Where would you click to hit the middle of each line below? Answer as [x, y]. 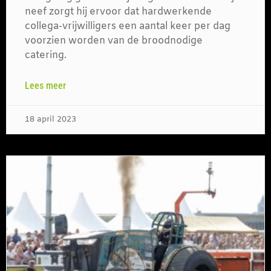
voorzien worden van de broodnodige [114, 41]
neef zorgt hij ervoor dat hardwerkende [118, 12]
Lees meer [45, 86]
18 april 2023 [51, 120]
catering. [46, 56]
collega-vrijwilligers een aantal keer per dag [128, 27]
